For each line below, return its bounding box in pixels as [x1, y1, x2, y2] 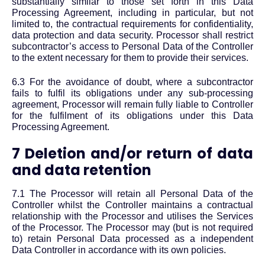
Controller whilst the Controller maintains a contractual [12, 200, 253, 211]
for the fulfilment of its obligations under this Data [12, 110, 253, 121]
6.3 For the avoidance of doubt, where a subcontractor [12, 76, 253, 87]
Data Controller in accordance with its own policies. [12, 245, 226, 256]
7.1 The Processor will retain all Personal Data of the [12, 189, 253, 199]
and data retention [12, 160, 151, 180]
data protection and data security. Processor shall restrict [12, 30, 253, 40]
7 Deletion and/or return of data [12, 144, 253, 164]
